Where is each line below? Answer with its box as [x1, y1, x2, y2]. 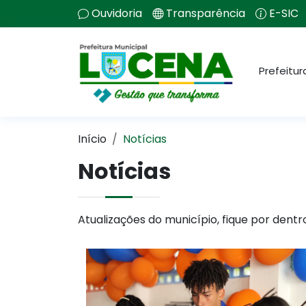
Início [78, 131, 107, 147]
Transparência [166, 5, 245, 21]
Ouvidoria [92, 5, 142, 21]
